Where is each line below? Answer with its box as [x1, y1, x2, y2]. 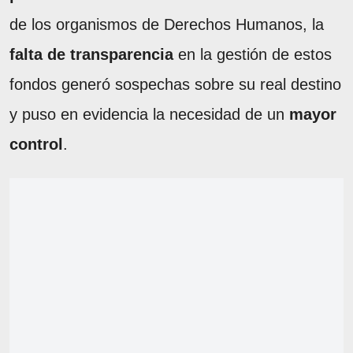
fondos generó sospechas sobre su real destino [9, 75, 341, 93]
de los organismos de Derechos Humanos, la [9, 15, 324, 33]
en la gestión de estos [173, 45, 332, 63]
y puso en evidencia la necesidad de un [9, 105, 289, 123]
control [9, 135, 63, 153]
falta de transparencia [9, 45, 173, 63]
